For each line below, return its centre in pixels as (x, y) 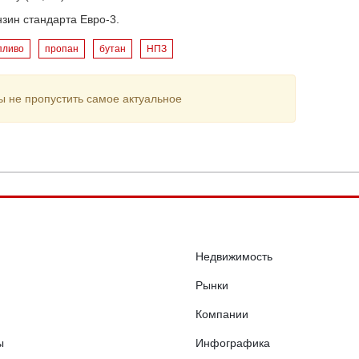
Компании (222, 314)
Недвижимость (234, 256)
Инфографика (233, 343)
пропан (62, 49)
